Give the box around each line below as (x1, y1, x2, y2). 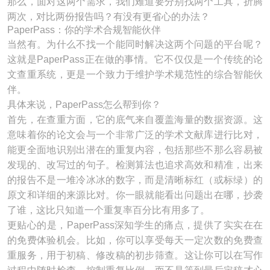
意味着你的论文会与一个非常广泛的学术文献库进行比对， (7, 130, 263, 140)
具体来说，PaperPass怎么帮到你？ (7, 99, 161, 110)
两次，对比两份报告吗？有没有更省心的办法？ (7, 11, 210, 22)
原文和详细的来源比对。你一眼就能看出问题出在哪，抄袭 (7, 190, 263, 200)
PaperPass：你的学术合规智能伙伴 (7, 25, 161, 35)
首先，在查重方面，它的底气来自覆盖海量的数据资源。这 (7, 115, 263, 125)
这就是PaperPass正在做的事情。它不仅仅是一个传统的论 (7, 54, 263, 64)
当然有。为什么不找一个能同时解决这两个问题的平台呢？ (7, 39, 263, 49)
